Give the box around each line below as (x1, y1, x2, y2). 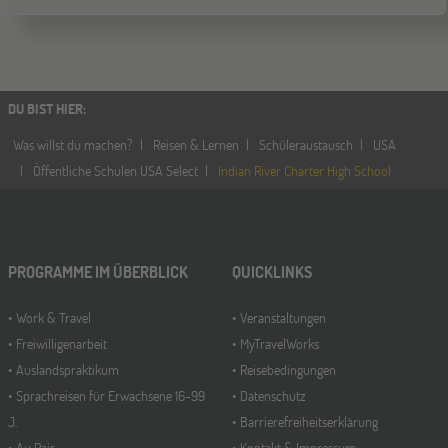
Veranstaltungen (240, 308, 326, 328)
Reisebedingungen (240, 360, 336, 380)
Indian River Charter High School (218, 161, 391, 181)
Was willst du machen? (13, 135, 133, 155)
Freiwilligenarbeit (16, 334, 107, 354)
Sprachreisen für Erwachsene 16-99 (16, 386, 205, 406)
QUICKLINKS (232, 261, 312, 283)
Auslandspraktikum (16, 360, 119, 380)
